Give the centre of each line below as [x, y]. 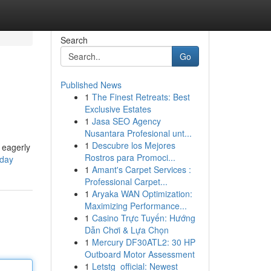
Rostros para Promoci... [130, 157]
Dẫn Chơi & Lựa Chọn [126, 230]
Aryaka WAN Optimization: [142, 194]
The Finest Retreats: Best [141, 97]
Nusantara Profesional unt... [138, 133]
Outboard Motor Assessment [139, 254]
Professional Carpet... [126, 181]
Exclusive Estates [118, 109]
